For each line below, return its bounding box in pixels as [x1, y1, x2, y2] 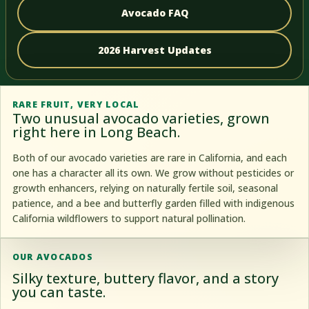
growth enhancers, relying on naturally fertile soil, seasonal [12, 181, 278, 195]
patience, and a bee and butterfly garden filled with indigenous [12, 196, 295, 210]
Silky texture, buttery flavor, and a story [12, 268, 279, 288]
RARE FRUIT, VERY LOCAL [12, 98, 140, 110]
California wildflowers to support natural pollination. [12, 211, 246, 225]
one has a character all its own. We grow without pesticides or [12, 166, 294, 179]
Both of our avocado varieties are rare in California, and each [12, 150, 287, 164]
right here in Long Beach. [12, 122, 180, 141]
